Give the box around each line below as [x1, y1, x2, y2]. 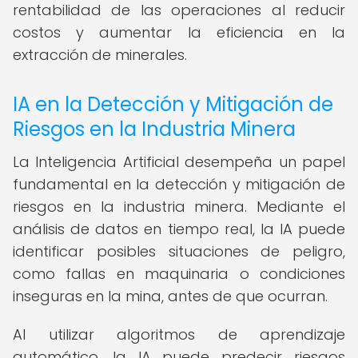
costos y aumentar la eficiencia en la [13, 22, 345, 42]
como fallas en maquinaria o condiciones [13, 264, 345, 284]
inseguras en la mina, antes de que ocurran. [13, 286, 328, 306]
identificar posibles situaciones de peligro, [13, 241, 345, 261]
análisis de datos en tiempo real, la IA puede [13, 219, 345, 239]
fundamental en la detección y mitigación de [13, 174, 345, 194]
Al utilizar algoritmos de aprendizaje [13, 324, 345, 344]
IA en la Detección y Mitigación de [13, 91, 333, 117]
